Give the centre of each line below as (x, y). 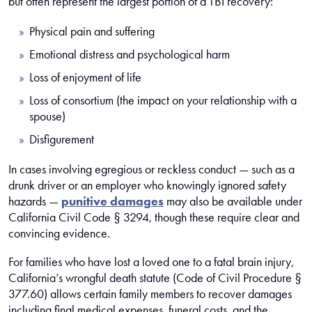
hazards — (35, 201)
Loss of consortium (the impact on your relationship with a (163, 100)
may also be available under (233, 201)
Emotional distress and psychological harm (130, 54)
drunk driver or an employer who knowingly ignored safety (147, 185)
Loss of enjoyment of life (85, 77)
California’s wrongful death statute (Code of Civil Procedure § (155, 278)
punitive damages (112, 201)
